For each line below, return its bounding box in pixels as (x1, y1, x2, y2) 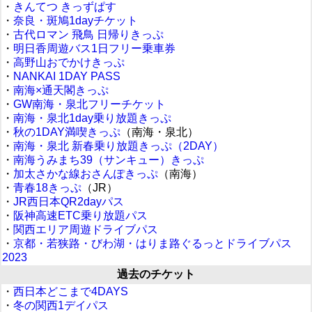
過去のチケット (117, 268, 195, 280)
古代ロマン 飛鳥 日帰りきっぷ (13, 29, 164, 40)
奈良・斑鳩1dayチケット (13, 15, 138, 26)
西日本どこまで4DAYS (13, 286, 128, 297)
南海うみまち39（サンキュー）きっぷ (13, 154, 204, 166)
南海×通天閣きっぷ (13, 84, 109, 96)
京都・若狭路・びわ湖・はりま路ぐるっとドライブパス (13, 237, 292, 249)
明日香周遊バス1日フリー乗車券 (13, 42, 175, 54)
